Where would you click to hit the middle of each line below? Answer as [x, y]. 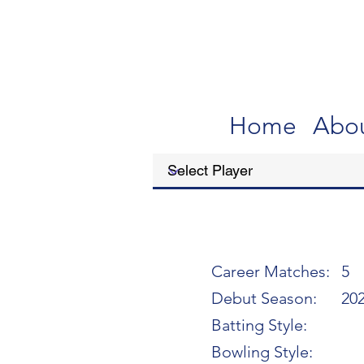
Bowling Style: [262, 352]
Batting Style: [259, 325]
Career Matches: [271, 271]
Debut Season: [264, 298]
